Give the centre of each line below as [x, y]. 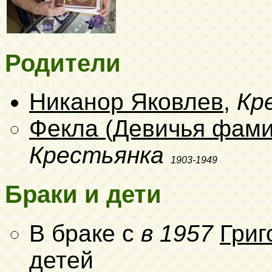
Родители [63, 63]
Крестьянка [97, 155]
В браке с [85, 233]
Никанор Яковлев [126, 102]
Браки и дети [83, 195]
